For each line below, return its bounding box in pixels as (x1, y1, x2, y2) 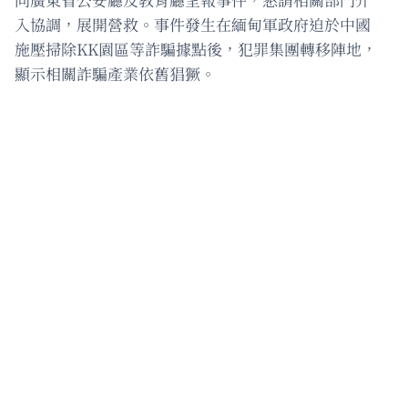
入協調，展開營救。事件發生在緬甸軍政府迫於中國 (15, 12, 371, 36)
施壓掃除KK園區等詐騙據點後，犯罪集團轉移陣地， (15, 36, 377, 60)
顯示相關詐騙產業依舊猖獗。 (15, 61, 216, 85)
